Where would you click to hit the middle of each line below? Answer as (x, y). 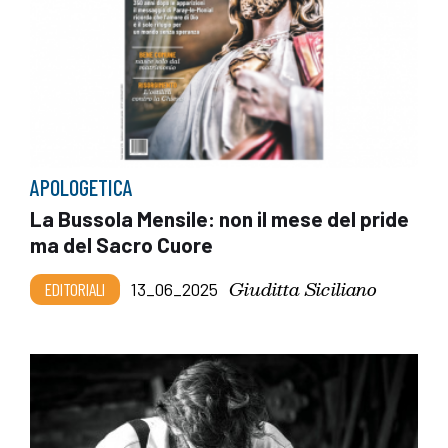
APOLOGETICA (81, 187)
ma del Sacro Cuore (121, 245)
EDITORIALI (75, 289)
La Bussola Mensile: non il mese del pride (219, 219)
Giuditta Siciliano (303, 289)
